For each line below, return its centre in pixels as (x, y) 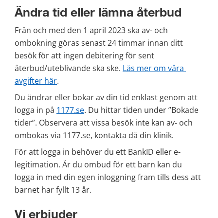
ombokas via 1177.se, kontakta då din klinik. (94, 136)
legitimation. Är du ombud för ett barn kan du (98, 165)
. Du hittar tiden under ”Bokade (141, 110)
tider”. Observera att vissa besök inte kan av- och (104, 123)
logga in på (36, 110)
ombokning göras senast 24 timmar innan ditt (99, 43)
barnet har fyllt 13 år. (53, 190)
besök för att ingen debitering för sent (84, 56)
